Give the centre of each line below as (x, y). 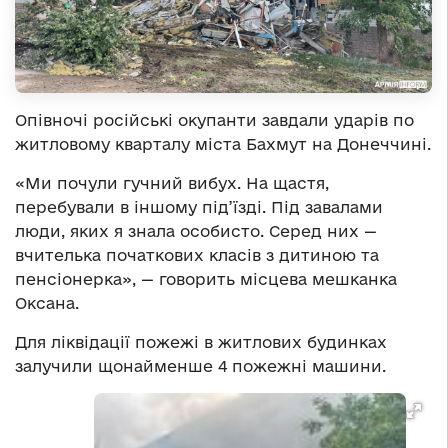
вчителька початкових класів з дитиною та (197, 255)
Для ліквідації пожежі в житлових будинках (201, 342)
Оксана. (47, 303)
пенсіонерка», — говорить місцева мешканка (206, 279)
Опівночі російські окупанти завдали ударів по (214, 120)
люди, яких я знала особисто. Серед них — (196, 231)
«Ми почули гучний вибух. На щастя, (172, 183)
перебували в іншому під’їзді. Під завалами (199, 207)
